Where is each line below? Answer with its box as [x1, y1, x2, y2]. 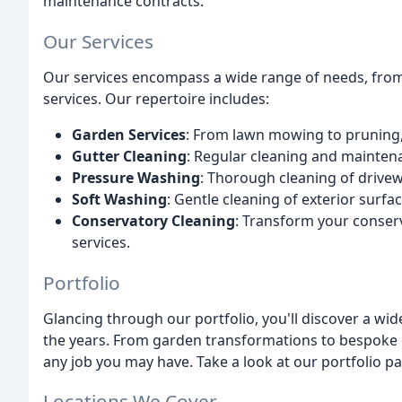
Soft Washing [72, 188, 167, 209]
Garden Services [72, 124, 186, 144]
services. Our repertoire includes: [43, 88, 269, 109]
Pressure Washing [72, 167, 200, 188]
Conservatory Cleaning [72, 210, 235, 231]
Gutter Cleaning [72, 145, 187, 166]
